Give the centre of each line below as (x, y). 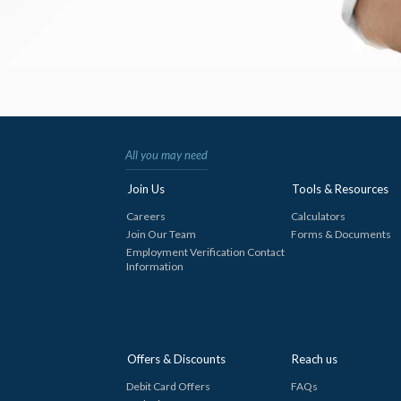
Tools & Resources (340, 189)
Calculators (318, 217)
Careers (145, 217)
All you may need (166, 155)
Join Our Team (161, 235)
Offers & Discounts (176, 359)
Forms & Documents (341, 235)
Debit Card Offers (168, 387)
